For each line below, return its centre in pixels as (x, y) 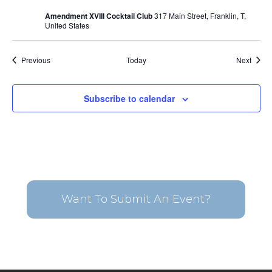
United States (67, 25)
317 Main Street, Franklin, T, (200, 16)
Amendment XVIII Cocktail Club (99, 16)
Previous (36, 60)
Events (61, 59)
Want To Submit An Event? (136, 199)
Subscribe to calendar (129, 99)
